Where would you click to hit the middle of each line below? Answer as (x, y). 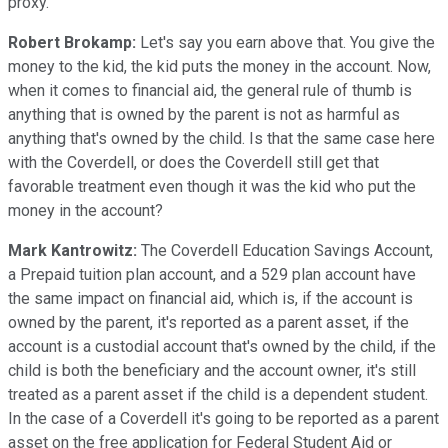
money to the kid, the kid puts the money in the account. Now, (219, 66)
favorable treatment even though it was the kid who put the (212, 186)
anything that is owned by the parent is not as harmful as (204, 114)
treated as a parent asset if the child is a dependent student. (218, 394)
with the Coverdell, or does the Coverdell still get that (193, 162)
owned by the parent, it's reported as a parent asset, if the (208, 322)
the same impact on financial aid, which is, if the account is (210, 298)
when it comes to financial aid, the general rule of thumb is (210, 90)
